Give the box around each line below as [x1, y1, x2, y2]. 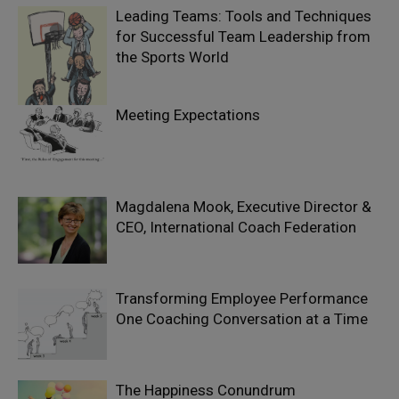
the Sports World [116, 48, 229, 66]
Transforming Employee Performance [116, 289, 368, 307]
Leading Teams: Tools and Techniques [116, 7, 371, 25]
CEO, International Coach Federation [116, 218, 356, 236]
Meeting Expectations [116, 106, 260, 124]
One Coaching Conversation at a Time [116, 310, 368, 328]
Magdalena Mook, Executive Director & [116, 198, 371, 216]
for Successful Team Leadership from [116, 28, 370, 45]
